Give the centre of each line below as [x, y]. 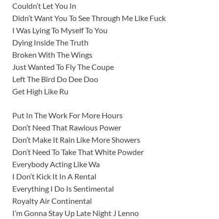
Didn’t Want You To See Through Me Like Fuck [89, 18]
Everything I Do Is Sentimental [63, 189]
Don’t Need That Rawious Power [67, 128]
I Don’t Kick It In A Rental [54, 176]
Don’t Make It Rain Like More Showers [76, 140]
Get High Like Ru [40, 91]
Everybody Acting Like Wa [56, 164]
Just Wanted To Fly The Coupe [63, 67]
